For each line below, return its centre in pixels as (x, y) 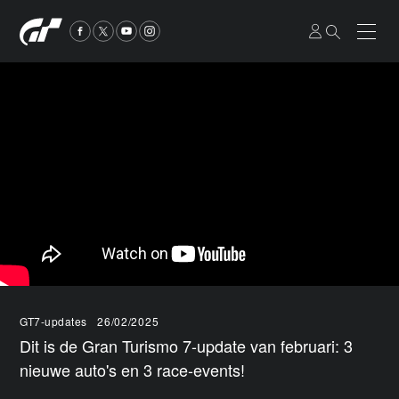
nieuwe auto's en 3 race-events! (133, 369)
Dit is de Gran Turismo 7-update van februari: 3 (187, 345)
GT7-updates (53, 321)
